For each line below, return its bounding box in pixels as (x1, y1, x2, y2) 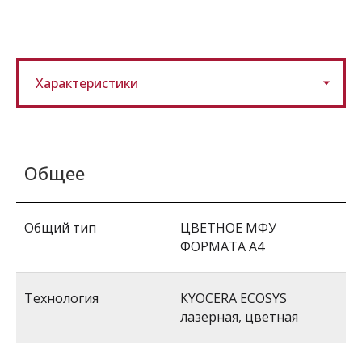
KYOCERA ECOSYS (180, 289, 287, 307)
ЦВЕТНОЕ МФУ (180, 219, 276, 237)
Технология (24, 289, 99, 307)
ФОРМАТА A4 (180, 238, 264, 255)
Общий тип (24, 219, 96, 237)
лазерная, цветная (180, 308, 298, 326)
